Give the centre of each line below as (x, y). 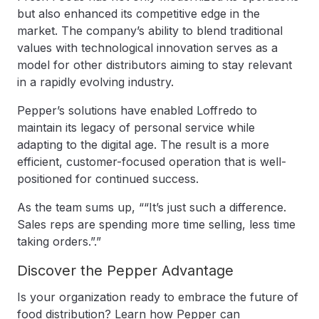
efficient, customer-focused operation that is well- (152, 162)
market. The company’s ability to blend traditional (150, 31)
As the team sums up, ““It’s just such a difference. (152, 207)
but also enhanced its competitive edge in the (138, 14)
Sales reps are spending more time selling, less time (156, 224)
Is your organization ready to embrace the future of (158, 297)
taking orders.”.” (59, 241)
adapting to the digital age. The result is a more (143, 145)
